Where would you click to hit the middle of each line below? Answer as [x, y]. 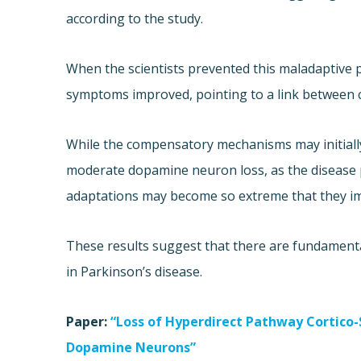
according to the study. [135, 19]
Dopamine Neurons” [131, 348]
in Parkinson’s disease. [135, 272]
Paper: [89, 322]
